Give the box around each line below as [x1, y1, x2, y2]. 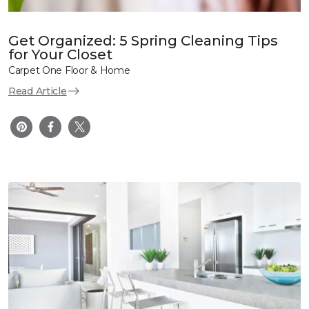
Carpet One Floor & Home [8, 63, 130, 77]
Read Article [8, 84, 67, 97]
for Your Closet [8, 46, 112, 63]
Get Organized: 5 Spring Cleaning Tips [8, 32, 278, 49]
